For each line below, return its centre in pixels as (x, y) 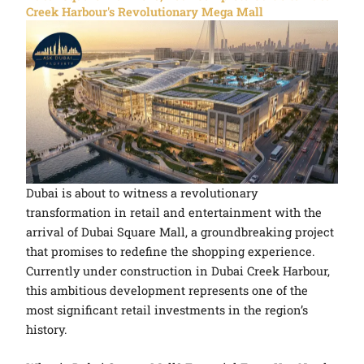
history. (47, 329)
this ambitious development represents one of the (167, 290)
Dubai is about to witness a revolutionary (142, 193)
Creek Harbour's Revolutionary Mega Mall (145, 11)
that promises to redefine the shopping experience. (171, 251)
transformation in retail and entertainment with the (174, 212)
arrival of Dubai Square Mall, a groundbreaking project (180, 232)
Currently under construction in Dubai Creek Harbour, (178, 271)
